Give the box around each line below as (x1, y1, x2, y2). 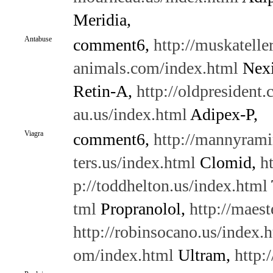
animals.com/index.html (73, 58, 238, 77)
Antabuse (24, 35, 52, 43)
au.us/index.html (73, 105, 187, 124)
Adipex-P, (186, 105, 258, 124)
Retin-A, (73, 82, 136, 101)
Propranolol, (96, 199, 190, 218)
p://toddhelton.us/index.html (73, 176, 268, 195)
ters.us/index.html (73, 153, 196, 172)
